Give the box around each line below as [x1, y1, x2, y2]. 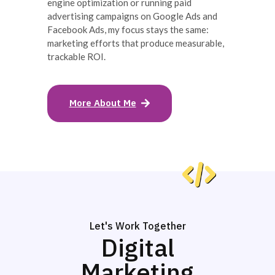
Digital [101, 231, 174, 263]
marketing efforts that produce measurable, [47, 37, 224, 49]
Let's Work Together [89, 219, 186, 232]
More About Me [69, 96, 136, 109]
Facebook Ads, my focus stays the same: [47, 24, 209, 36]
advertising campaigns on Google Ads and [47, 10, 217, 22]
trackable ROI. [47, 51, 106, 63]
